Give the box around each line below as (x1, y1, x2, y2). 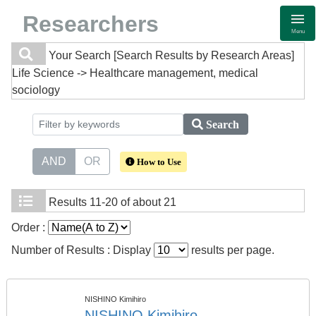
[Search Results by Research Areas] (114, 49, 294, 61)
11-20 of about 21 (90, 196, 176, 208)
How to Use (135, 157, 181, 166)
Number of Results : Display (11, 244, 154, 256)
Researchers (23, 11, 159, 37)
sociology (12, 84, 60, 96)
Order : (11, 221, 48, 233)
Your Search (49, 49, 111, 61)
